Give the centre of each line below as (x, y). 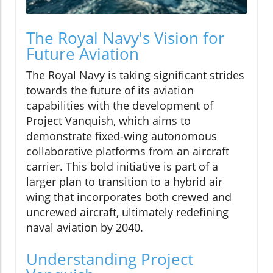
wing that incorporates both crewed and (129, 197)
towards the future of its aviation (110, 90)
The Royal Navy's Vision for (126, 37)
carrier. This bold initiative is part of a (122, 166)
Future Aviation (83, 53)
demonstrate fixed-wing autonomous (122, 136)
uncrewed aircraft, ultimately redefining (127, 212)
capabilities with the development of (120, 105)
